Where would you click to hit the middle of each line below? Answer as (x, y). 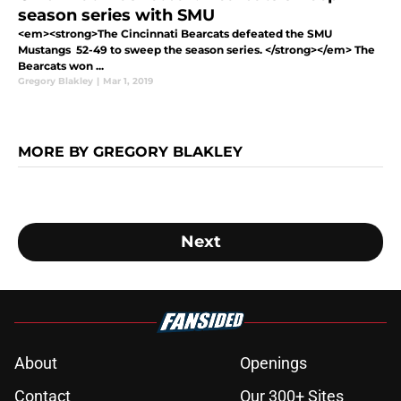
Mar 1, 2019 (128, 81)
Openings (273, 363)
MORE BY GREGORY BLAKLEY (130, 152)
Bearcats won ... (61, 66)
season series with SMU (116, 16)
